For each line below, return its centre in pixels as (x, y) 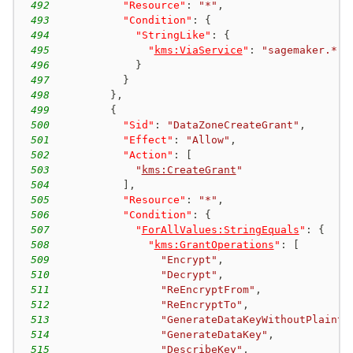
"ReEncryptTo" (201, 304)
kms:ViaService (198, 50)
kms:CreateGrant (189, 169)
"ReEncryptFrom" (208, 289)
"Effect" (148, 139)
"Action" (148, 154)
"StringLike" (173, 35)
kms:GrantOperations (214, 244)
